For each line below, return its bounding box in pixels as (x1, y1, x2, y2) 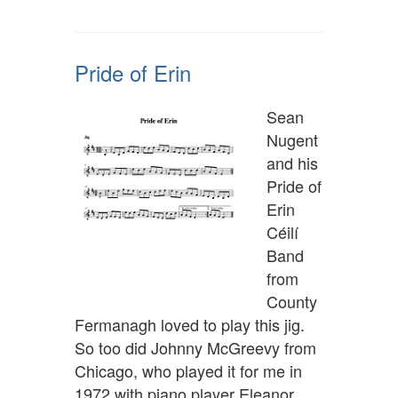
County (267, 290, 317, 314)
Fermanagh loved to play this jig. (75, 313, 305, 337)
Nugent (267, 128, 318, 152)
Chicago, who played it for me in (75, 359, 302, 383)
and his (267, 151, 318, 175)
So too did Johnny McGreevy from (75, 336, 316, 360)
